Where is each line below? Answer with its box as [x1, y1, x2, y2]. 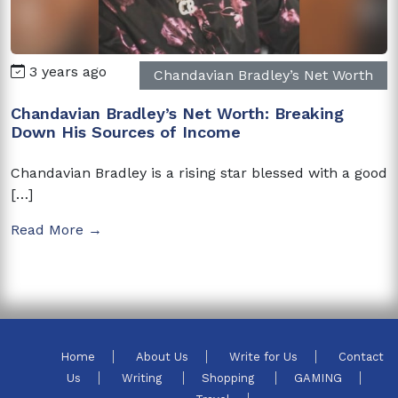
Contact [338, 349, 384, 363]
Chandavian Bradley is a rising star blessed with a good [11, 163, 387, 181]
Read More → [11, 220, 102, 238]
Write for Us [229, 349, 298, 363]
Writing [121, 370, 165, 385]
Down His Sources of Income [11, 122, 241, 141]
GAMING [293, 370, 342, 385]
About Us [136, 349, 188, 363]
